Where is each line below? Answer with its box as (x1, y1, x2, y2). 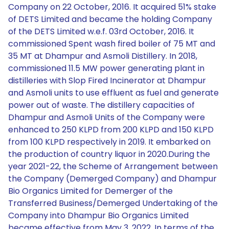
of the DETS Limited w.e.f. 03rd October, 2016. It (8, 26, 194, 37)
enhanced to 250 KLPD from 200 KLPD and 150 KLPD (8, 124, 214, 135)
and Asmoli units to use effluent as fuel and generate (8, 87, 219, 99)
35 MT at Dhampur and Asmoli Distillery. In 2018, (8, 50, 197, 62)
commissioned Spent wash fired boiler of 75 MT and (8, 38, 215, 50)
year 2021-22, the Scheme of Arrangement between (8, 161, 218, 172)
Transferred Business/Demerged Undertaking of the (8, 197, 218, 209)
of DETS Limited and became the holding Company (8, 13, 212, 25)
